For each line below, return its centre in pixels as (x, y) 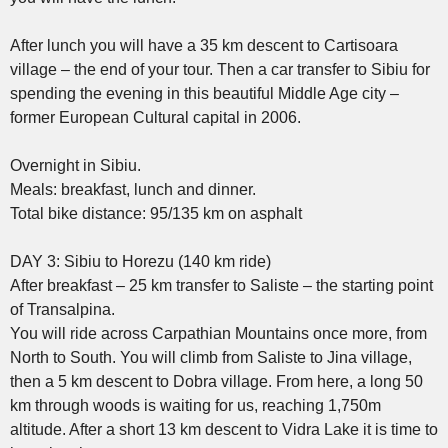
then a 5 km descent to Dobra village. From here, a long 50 (216, 381)
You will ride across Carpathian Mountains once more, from (218, 333)
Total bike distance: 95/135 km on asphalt (156, 213)
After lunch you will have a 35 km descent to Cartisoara (204, 45)
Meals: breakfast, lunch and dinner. (133, 189)
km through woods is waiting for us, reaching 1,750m (195, 405)
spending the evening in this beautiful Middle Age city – (204, 93)
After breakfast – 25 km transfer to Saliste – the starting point (221, 285)
